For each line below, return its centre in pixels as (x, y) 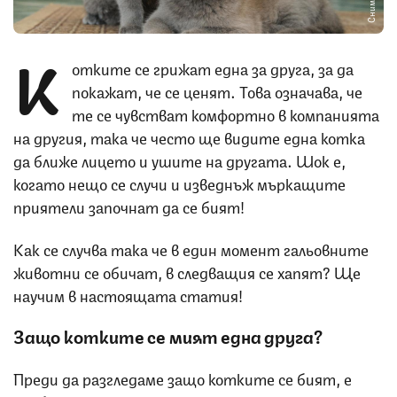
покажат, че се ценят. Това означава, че (217, 90)
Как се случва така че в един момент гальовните (191, 248)
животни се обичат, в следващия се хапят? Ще (187, 271)
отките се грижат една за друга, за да (213, 67)
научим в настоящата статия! (128, 294)
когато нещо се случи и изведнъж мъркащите (179, 182)
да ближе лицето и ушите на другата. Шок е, (179, 159)
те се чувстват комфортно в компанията (226, 113)
